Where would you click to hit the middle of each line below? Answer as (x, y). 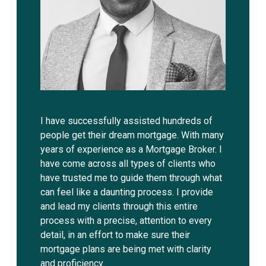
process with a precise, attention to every (126, 221)
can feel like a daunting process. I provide (126, 192)
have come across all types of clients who (128, 164)
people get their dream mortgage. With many (132, 135)
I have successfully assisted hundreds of (126, 121)
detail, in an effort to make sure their (115, 235)
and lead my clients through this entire (119, 207)
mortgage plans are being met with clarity (126, 249)
